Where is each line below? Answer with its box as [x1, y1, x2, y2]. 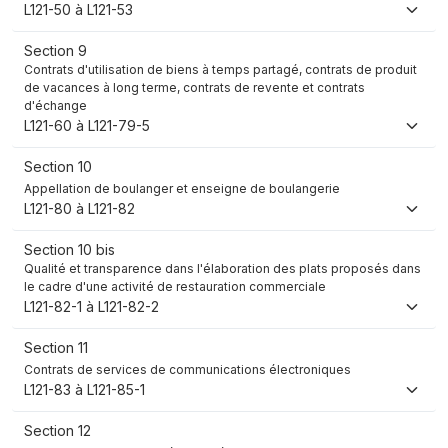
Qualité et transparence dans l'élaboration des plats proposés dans [24, 261, 421, 277]
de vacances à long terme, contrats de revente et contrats [24, 80, 365, 96]
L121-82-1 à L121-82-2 [24, 298, 159, 316]
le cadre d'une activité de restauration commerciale [24, 279, 326, 295]
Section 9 [24, 42, 87, 60]
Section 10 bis [24, 241, 115, 259]
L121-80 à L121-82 [24, 200, 135, 218]
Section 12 [24, 422, 91, 440]
